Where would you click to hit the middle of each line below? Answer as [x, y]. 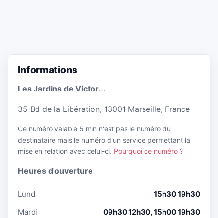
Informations [48, 70]
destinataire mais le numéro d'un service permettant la [104, 140]
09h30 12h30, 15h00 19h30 [152, 212]
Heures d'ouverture [55, 171]
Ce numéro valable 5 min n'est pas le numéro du [94, 128]
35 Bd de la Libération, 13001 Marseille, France [104, 109]
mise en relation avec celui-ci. [66, 151]
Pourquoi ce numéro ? [148, 151]
